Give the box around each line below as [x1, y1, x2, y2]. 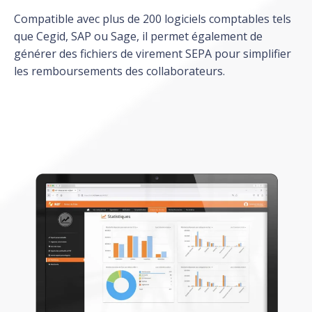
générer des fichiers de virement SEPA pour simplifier [14, 45, 291, 61]
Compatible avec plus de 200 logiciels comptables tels [14, 10, 291, 26]
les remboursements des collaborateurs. [14, 63, 225, 79]
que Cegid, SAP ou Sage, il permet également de [14, 28, 263, 44]
